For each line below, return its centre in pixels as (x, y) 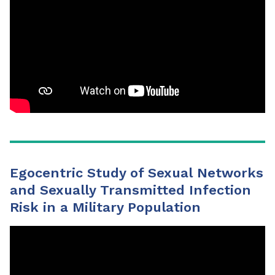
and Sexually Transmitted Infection (130, 190)
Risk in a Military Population (105, 207)
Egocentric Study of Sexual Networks (137, 172)
